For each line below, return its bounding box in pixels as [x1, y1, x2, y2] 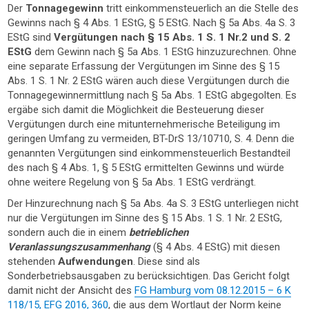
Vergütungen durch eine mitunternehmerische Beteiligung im [8, 118, 281, 130]
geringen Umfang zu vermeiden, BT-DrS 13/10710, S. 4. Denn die [8, 132, 295, 145]
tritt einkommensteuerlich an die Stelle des [106, 2, 299, 14]
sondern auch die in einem [8, 226, 130, 239]
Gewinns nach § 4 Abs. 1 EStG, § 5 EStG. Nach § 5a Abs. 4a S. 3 [8, 17, 296, 29]
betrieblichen [129, 226, 189, 239]
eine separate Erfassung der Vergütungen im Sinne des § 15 [8, 60, 280, 72]
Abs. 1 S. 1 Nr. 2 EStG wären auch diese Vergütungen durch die [8, 74, 290, 87]
